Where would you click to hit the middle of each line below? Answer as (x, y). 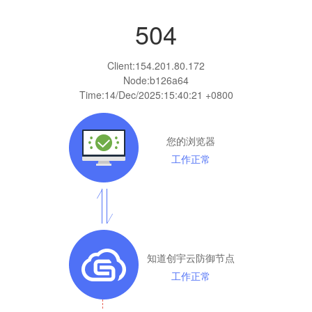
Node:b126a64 (156, 80)
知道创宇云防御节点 (191, 257)
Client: (121, 65)
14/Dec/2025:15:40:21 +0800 (169, 94)
